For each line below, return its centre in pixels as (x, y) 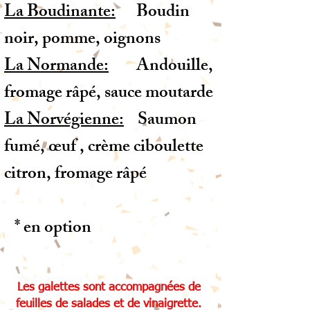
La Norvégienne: (64, 121)
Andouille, (161, 67)
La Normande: (56, 67)
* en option (48, 229)
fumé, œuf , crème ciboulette (104, 148)
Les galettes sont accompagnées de (109, 288)
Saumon (160, 121)
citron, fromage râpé (75, 175)
